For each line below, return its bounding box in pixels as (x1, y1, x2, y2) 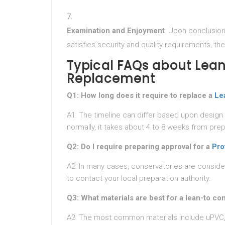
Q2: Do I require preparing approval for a (67, 142, 212, 151)
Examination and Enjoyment (67, 26, 165, 35)
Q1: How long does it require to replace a (67, 91, 214, 100)
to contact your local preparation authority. (67, 174, 211, 183)
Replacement (67, 70, 156, 87)
